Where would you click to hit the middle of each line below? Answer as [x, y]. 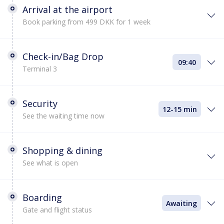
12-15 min [180, 109]
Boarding [42, 197]
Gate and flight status [57, 210]
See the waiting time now [63, 116]
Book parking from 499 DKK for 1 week [86, 22]
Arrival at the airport [67, 9]
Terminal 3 [40, 69]
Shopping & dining [62, 150]
